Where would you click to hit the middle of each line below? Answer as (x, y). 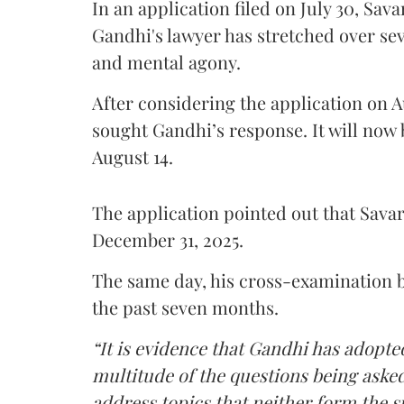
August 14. (133, 156)
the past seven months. (185, 307)
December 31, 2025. (168, 239)
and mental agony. (166, 61)
